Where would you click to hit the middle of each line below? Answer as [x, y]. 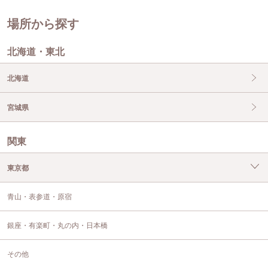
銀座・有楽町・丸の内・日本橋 [57, 225]
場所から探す [43, 24]
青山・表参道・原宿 [39, 197]
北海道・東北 [36, 52]
